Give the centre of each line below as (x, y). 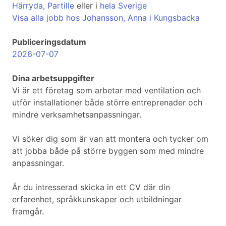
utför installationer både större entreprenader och (107, 103)
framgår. (28, 212)
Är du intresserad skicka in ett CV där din (91, 187)
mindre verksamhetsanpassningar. (77, 115)
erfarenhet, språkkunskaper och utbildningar (97, 200)
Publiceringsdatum (49, 42)
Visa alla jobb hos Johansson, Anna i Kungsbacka (106, 18)
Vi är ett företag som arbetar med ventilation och (106, 91)
